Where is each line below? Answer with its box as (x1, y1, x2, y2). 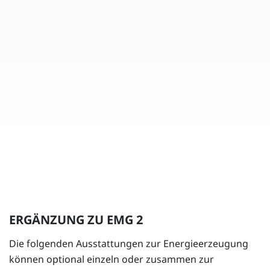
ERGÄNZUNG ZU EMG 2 (9, 212, 143, 228)
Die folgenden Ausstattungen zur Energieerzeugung (9, 237, 248, 250)
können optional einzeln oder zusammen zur (9, 253, 214, 266)
